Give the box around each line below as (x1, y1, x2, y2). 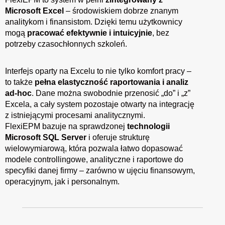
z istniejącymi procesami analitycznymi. (5, 110, 145, 120)
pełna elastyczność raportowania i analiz (35, 77, 188, 86)
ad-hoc (5, 88, 32, 97)
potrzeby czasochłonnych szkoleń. (5, 39, 127, 48)
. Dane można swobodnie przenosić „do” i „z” (32, 88, 190, 97)
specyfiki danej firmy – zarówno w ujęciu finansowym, (5, 166, 195, 175)
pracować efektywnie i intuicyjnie (27, 28, 152, 37)
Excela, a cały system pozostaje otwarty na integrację (5, 99, 194, 108)
